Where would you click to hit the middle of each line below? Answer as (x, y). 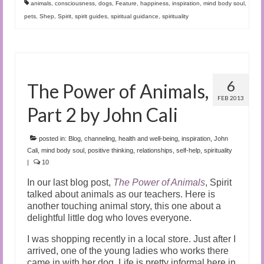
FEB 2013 (231, 98)
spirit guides (91, 16)
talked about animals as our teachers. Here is (121, 194)
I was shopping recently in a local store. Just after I (131, 239)
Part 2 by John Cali (103, 114)
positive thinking (110, 150)
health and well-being (148, 138)
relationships (155, 150)
